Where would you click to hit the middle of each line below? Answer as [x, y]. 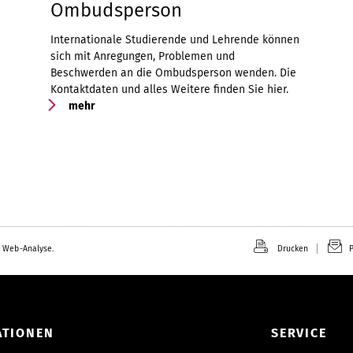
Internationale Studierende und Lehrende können [175, 39]
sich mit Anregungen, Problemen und [143, 56]
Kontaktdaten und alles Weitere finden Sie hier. [169, 89]
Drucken [293, 248]
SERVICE [299, 333]
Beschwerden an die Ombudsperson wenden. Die [173, 72]
